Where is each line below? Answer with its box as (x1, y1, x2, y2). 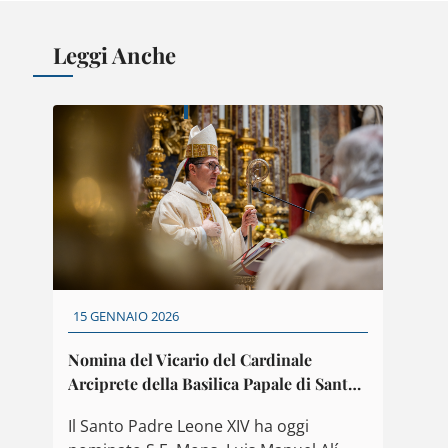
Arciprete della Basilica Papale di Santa (68, 371, 356, 395)
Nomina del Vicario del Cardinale (68, 347, 312, 371)
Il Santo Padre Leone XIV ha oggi (68, 415, 309, 437)
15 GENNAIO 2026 (73, 307, 179, 326)
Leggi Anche (53, 38, 176, 70)
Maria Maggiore (68, 395, 185, 419)
